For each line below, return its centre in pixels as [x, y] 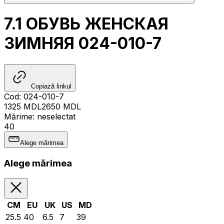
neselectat [56, 116]
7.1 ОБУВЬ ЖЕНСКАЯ [86, 24]
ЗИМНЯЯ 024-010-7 [83, 43]
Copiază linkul [51, 86]
